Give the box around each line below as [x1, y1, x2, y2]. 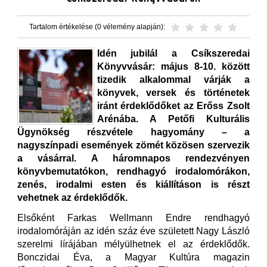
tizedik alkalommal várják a [97, 74, 250, 85]
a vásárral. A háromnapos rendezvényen [17, 153, 250, 163]
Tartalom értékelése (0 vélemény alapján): [29, 23, 165, 31]
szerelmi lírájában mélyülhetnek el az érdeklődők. [17, 239, 250, 249]
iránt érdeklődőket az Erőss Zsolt [97, 101, 250, 111]
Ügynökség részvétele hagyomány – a [17, 127, 250, 137]
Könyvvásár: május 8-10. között [97, 61, 250, 72]
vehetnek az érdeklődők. [17, 193, 130, 203]
